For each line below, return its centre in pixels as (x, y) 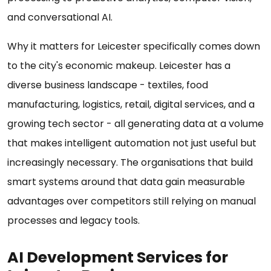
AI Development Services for (118, 258)
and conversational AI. (61, 18)
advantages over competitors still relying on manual (132, 201)
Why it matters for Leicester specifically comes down (134, 47)
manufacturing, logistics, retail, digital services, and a (131, 105)
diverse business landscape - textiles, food (108, 85)
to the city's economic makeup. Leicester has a (119, 66)
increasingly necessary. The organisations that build (130, 163)
